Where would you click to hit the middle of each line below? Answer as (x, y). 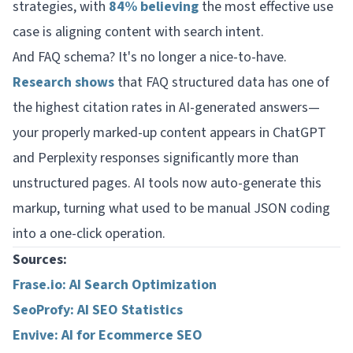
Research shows (63, 82)
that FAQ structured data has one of (222, 82)
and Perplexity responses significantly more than (156, 158)
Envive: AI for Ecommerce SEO (108, 335)
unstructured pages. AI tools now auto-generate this (167, 183)
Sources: (40, 259)
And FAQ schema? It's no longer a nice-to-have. (150, 57)
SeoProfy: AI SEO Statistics (98, 310)
